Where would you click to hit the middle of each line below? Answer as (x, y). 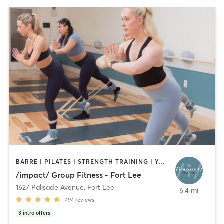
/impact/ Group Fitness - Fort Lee (78, 175)
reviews (85, 200)
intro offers (36, 213)
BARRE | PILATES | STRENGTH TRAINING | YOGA (162, 162)
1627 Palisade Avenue (50, 187)
